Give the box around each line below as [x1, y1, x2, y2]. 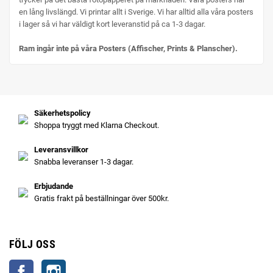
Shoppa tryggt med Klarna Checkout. [34, 120, 159, 130]
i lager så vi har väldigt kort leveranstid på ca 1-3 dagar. [19, 19, 207, 29]
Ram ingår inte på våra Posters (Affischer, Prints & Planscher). [19, 43, 238, 53]
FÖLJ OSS [9, 237, 55, 250]
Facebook [34, 260, 68, 270]
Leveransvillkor [34, 144, 88, 154]
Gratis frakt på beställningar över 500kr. [34, 193, 169, 203]
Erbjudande [34, 181, 73, 191]
